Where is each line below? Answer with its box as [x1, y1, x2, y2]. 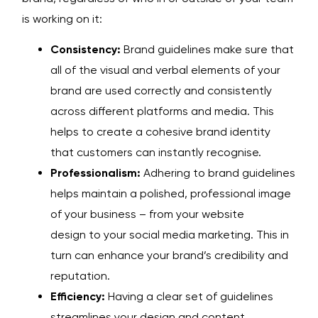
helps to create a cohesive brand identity [50, 125, 270, 139]
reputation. [50, 269, 110, 283]
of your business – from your [50, 207, 202, 221]
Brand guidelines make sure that [121, 43, 294, 57]
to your [86, 228, 129, 242]
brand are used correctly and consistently [50, 84, 272, 98]
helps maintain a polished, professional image [50, 187, 291, 201]
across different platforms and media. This [50, 104, 274, 119]
